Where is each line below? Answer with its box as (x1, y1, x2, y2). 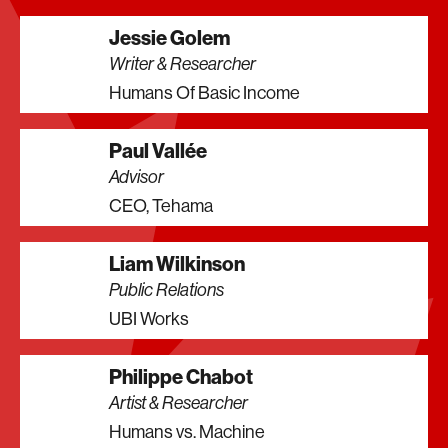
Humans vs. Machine (109, 420, 266, 443)
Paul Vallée (109, 138, 208, 163)
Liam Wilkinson (109, 251, 246, 276)
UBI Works (109, 307, 190, 330)
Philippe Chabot (109, 364, 254, 389)
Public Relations (109, 280, 225, 300)
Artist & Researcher (109, 393, 249, 413)
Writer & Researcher (109, 54, 257, 74)
